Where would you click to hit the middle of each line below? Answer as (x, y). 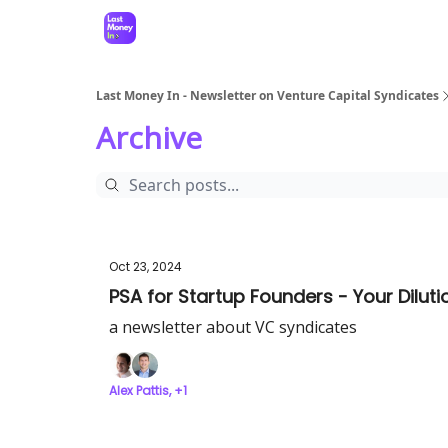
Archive (149, 137)
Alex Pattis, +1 (148, 390)
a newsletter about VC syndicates (233, 327)
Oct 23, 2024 (145, 266)
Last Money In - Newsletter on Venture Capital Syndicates (267, 95)
